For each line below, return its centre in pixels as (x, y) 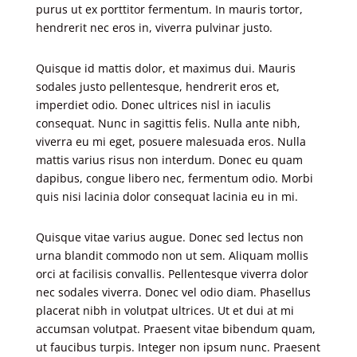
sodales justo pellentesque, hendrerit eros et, (157, 86)
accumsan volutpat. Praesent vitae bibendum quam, (175, 329)
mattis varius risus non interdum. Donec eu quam (169, 160)
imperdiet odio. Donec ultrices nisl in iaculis (153, 105)
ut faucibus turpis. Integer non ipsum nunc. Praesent (178, 347)
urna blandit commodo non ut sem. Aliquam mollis (172, 255)
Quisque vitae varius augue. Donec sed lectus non (169, 237)
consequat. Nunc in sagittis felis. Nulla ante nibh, (168, 123)
